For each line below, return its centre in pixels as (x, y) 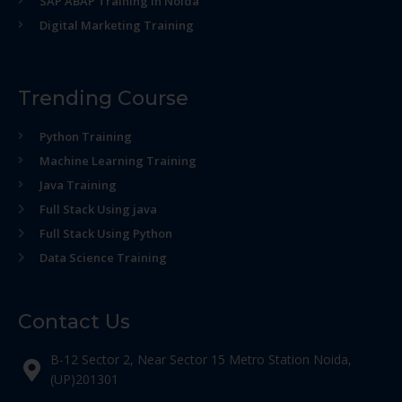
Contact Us (74, 322)
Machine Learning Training (118, 161)
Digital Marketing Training (117, 25)
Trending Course (103, 98)
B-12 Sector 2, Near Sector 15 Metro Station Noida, (201, 359)
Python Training (86, 136)
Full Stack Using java (98, 209)
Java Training (78, 185)
